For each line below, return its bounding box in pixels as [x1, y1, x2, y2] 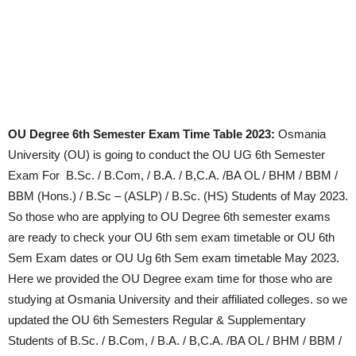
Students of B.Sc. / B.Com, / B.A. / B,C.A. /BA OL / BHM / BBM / [8, 334, 342, 348]
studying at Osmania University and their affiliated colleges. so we [8, 292, 347, 307]
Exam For [8, 168, 63, 183]
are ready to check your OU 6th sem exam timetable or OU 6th [8, 230, 335, 245]
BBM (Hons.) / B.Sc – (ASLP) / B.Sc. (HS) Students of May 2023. [8, 189, 348, 203]
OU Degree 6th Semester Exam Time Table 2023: [8, 127, 275, 141]
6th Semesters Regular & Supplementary [93, 313, 306, 327]
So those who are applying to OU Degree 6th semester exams [8, 210, 331, 224]
